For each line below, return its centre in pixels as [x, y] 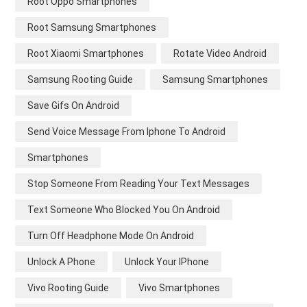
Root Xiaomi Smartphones [86, 53]
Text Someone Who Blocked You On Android [124, 209]
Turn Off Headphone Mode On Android [111, 235]
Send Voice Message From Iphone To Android [126, 131]
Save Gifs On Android [73, 105]
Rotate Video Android [220, 53]
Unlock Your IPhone [167, 261]
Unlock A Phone [61, 261]
